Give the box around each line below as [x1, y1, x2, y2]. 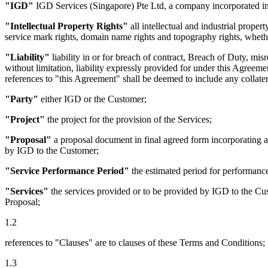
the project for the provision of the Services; [45, 114, 212, 124]
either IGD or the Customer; [38, 93, 147, 104]
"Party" [5, 93, 38, 104]
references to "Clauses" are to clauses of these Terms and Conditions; [5, 237, 265, 248]
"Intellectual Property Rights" [5, 20, 128, 31]
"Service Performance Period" [5, 165, 129, 176]
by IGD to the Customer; [5, 145, 99, 156]
